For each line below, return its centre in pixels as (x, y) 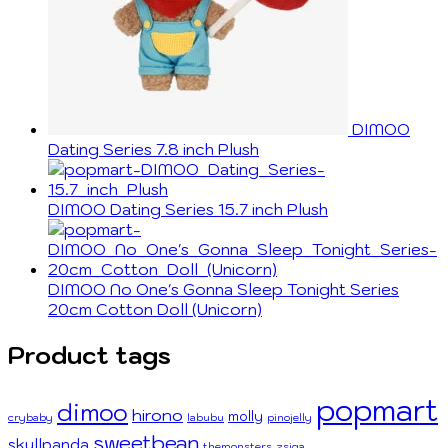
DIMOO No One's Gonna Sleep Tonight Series (223, 288)
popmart (377, 409)
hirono (157, 414)
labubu (205, 416)
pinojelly (289, 416)
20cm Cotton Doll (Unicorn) (155, 308)
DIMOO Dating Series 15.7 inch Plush (188, 208)
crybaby (30, 416)
